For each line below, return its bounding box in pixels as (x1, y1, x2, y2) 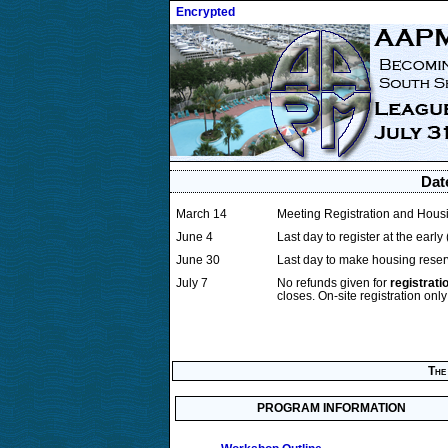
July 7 (176, 276, 208, 291)
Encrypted (176, 5, 235, 19)
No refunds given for (277, 276, 390, 291)
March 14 (176, 207, 227, 222)
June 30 (176, 253, 220, 268)
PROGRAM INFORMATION (256, 400, 406, 415)
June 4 (176, 230, 213, 245)
